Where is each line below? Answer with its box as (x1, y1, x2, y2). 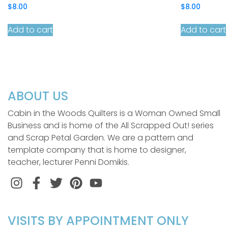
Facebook (44, 176, 84, 188)
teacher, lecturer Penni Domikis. (8, 156, 129, 168)
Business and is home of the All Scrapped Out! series (8, 119, 214, 131)
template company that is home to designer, (8, 144, 186, 156)
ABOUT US (8, 87, 68, 104)
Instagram (24, 176, 65, 188)
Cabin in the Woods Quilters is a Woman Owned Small (8, 107, 220, 119)
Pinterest (84, 176, 118, 188)
